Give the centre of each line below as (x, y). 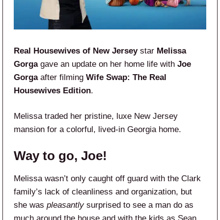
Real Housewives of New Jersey (76, 51)
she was (30, 205)
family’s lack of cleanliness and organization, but (103, 192)
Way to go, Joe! (60, 155)
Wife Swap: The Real (126, 77)
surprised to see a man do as (139, 205)
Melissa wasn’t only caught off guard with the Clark (107, 178)
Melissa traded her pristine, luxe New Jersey (96, 116)
